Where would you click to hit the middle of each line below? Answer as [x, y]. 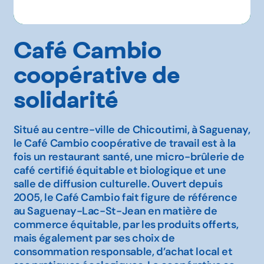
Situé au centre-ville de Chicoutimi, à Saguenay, [132, 129]
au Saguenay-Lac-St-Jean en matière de [115, 211]
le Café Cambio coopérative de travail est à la [124, 143]
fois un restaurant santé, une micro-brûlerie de [129, 156]
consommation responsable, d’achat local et [123, 251]
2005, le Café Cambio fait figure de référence [125, 197]
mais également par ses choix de [94, 238]
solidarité [66, 99]
